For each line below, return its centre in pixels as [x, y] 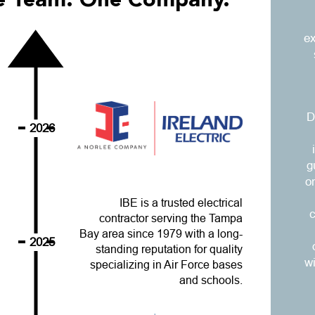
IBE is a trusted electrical [181, 203]
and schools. [211, 281]
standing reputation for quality [169, 250]
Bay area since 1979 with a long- [161, 234]
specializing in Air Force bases [167, 265]
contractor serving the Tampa [171, 219]
